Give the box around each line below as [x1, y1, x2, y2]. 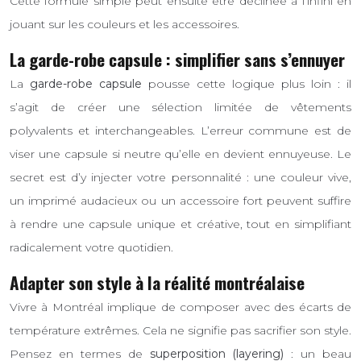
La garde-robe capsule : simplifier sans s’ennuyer [10, 46, 345, 72]
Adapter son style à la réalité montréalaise [10, 270, 305, 296]
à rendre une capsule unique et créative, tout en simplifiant [10, 217, 351, 232]
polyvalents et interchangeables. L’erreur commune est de [10, 123, 351, 139]
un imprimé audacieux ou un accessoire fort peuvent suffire [10, 193, 351, 209]
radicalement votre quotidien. [10, 240, 173, 255]
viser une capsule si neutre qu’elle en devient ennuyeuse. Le [10, 147, 351, 162]
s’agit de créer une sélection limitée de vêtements [10, 100, 351, 115]
